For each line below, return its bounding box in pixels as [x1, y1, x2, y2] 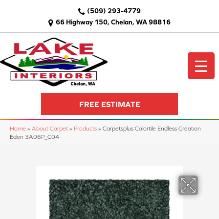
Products [74, 125, 97, 132]
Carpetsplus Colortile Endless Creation [103, 125, 201, 132]
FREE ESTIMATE [79, 99, 140, 109]
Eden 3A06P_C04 [10, 133, 59, 140]
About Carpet [32, 125, 68, 132]
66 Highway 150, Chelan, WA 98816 [56, 18, 171, 26]
